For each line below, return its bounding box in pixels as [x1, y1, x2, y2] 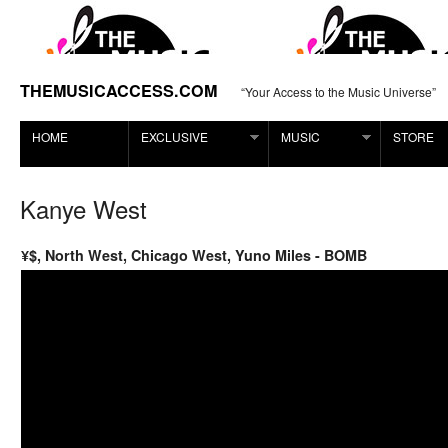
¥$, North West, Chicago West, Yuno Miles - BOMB [21, 245, 367, 265]
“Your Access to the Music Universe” [241, 82, 436, 100]
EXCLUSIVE [141, 128, 208, 145]
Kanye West [20, 191, 147, 226]
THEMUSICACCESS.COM [20, 79, 217, 102]
